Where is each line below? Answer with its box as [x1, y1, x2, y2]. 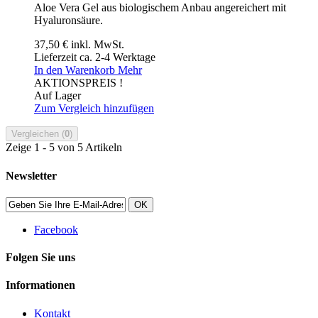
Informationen [6, 279, 75, 292]
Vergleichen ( [11, 128, 65, 140]
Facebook [34, 223, 78, 236]
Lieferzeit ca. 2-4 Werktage [34, 51, 155, 64]
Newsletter [6, 169, 57, 182]
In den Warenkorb [34, 64, 115, 77]
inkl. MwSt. [71, 38, 124, 51]
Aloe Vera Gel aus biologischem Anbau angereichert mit [34, 1, 286, 14]
